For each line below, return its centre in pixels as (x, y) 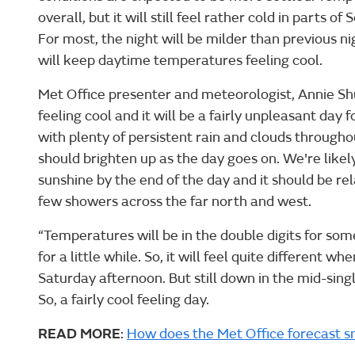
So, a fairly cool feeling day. (124, 300)
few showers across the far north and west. (175, 202)
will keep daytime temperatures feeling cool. (180, 61)
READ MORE (79, 334)
